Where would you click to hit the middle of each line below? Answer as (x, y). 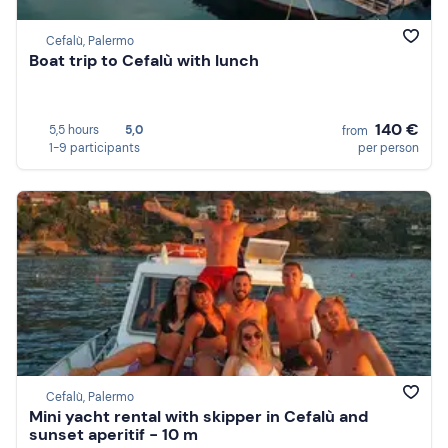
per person (388, 147)
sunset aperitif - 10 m (113, 435)
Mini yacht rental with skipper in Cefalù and (198, 417)
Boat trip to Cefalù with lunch (144, 61)
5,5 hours (74, 129)
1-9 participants (94, 147)
